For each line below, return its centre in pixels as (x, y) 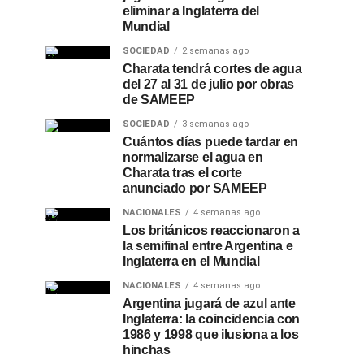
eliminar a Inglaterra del (191, 11)
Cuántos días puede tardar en (211, 142)
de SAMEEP (159, 100)
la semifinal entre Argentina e (208, 246)
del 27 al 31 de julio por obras (209, 84)
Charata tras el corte (182, 173)
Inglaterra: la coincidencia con (212, 319)
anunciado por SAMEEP (195, 188)
